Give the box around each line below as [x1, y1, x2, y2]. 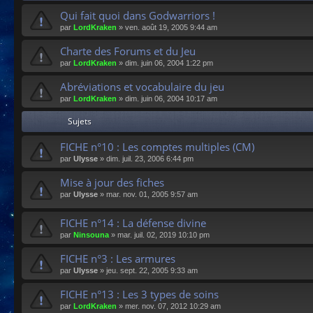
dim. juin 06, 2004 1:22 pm [125, 59, 213, 68]
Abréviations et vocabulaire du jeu [60, 80, 224, 94]
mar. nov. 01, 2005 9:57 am [106, 190, 198, 199]
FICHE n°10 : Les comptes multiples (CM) [60, 140, 254, 154]
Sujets [68, 115, 92, 128]
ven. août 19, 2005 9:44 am [125, 23, 217, 32]
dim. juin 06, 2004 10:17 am [125, 94, 217, 103]
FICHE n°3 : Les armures [60, 251, 175, 265]
